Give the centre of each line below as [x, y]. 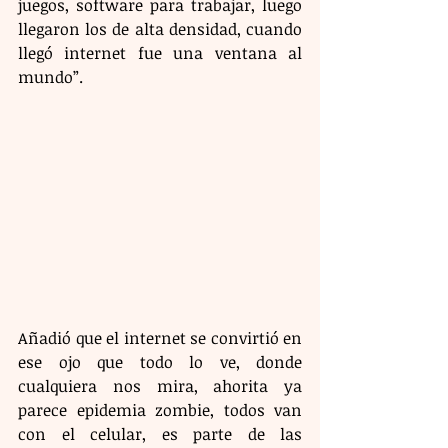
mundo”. [50, 77]
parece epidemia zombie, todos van [160, 410]
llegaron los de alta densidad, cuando [160, 29]
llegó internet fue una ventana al [160, 53]
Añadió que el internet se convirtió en [160, 338]
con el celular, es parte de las [160, 434]
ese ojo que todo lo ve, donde [160, 362]
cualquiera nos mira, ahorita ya [160, 386]
